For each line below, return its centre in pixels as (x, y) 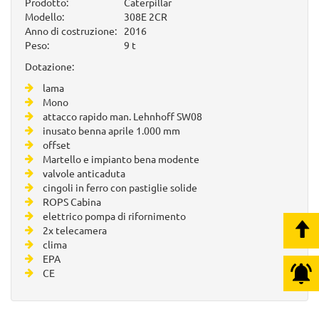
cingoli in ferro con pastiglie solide (120, 187)
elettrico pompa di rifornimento (114, 215)
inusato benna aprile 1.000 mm (111, 130)
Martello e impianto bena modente (121, 158)
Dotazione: (49, 66)
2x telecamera (75, 230)
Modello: (45, 16)
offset (57, 144)
